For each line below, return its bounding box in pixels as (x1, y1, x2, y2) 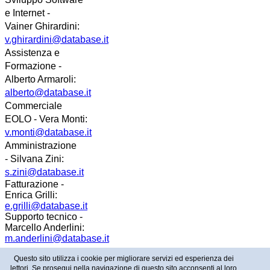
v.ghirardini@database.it (5, 34, 108, 45)
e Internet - (5, 8, 50, 19)
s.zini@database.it (5, 167, 84, 178)
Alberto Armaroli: (5, 74, 76, 85)
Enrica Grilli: (5, 190, 57, 201)
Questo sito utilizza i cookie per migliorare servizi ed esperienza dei (13, 254, 234, 263)
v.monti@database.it (5, 127, 92, 138)
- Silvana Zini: (5, 154, 64, 165)
